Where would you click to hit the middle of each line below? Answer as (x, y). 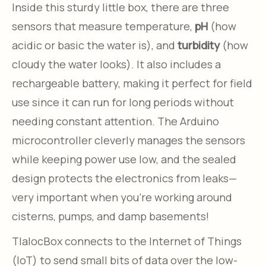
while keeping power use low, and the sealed (124, 159)
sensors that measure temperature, (103, 26)
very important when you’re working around (122, 197)
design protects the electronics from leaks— (124, 178)
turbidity (199, 45)
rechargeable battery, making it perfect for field (132, 83)
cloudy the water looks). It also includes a (116, 64)
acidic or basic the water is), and (95, 45)
